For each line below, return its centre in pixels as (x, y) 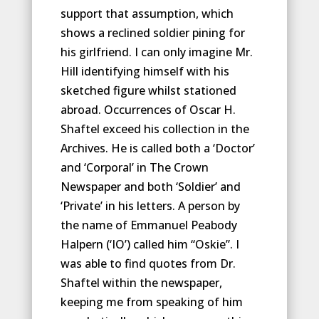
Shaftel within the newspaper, (141, 283)
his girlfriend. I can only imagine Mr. (156, 52)
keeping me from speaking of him (151, 302)
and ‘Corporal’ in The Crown (134, 167)
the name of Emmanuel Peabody (148, 225)
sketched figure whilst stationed (148, 90)
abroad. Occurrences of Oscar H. (148, 110)
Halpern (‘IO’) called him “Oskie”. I (150, 244)
